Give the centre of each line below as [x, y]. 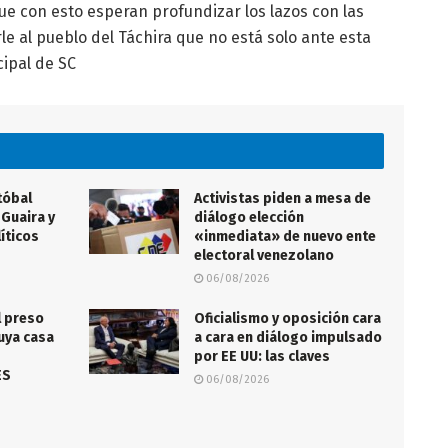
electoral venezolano [264, 256]
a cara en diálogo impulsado [288, 338]
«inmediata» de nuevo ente [285, 237]
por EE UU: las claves [262, 357]
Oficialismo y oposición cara [287, 319]
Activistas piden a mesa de [282, 199]
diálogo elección [249, 218]
